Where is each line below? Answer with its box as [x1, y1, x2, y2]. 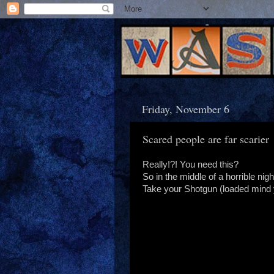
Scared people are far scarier [143, 131, 269, 146]
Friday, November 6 [142, 101, 229, 116]
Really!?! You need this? [143, 159, 239, 169]
